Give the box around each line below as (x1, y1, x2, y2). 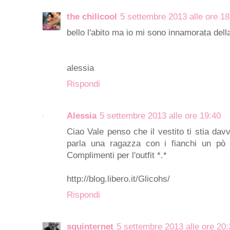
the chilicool (67, 11, 117, 22)
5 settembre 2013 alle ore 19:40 (100, 110, 221, 121)
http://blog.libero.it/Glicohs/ (67, 174, 170, 184)
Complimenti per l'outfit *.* (67, 150, 167, 160)
